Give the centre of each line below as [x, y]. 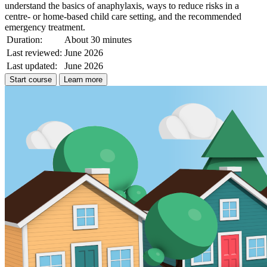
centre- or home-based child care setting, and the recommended [123, 16]
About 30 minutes [98, 39]
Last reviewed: [34, 52]
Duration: [24, 39]
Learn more [83, 79]
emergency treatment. [45, 27]
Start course [31, 79]
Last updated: [32, 66]
